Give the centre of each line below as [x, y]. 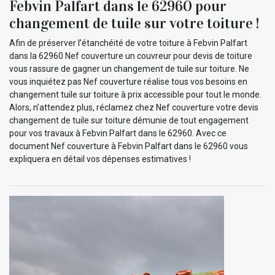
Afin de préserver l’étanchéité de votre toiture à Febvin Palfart [128, 43]
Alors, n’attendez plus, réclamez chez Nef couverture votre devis [134, 107]
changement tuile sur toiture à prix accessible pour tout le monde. [135, 94]
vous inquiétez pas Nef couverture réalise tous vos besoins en [128, 81]
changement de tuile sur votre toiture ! [134, 23]
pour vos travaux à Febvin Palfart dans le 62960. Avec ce [118, 133]
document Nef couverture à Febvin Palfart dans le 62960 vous [129, 146]
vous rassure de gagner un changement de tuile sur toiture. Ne [129, 68]
